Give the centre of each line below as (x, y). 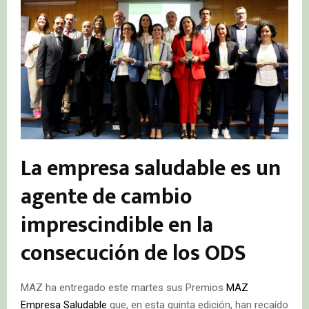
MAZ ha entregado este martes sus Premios (123, 288)
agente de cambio (107, 197)
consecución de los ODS (133, 254)
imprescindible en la (117, 226)
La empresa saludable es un (151, 169)
